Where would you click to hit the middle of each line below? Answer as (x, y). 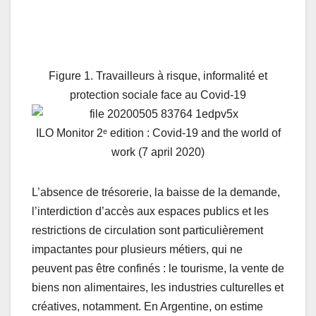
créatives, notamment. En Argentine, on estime (147, 306)
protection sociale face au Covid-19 (158, 95)
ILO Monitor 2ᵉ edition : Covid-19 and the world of (158, 133)
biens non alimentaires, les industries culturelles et (158, 287)
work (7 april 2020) (158, 152)
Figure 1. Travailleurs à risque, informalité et (158, 75)
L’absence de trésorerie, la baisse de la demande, (156, 192)
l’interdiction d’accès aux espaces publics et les (150, 211)
